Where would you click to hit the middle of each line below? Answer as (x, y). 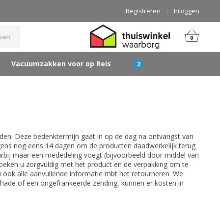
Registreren (143, 11)
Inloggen (187, 11)
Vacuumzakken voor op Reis (61, 64)
